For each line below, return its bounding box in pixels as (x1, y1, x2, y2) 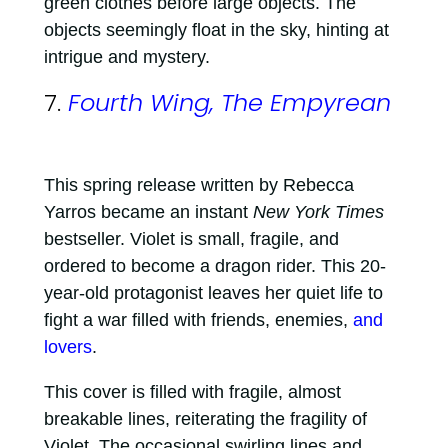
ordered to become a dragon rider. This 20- (43, 256, 386, 277)
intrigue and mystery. (43, 47, 215, 68)
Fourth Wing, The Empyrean (67, 86, 391, 120)
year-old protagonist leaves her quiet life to (43, 283, 383, 304)
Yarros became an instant (43, 202, 253, 223)
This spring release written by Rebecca (43, 175, 354, 196)
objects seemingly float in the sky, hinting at (43, 20, 389, 41)
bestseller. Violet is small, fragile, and (43, 229, 339, 250)
